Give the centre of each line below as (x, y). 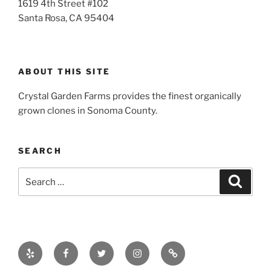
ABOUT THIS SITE (64, 72)
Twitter (112, 249)
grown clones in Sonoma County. (88, 110)
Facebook (83, 249)
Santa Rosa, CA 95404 (66, 18)
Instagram (155, 249)
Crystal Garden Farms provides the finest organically (130, 96)
